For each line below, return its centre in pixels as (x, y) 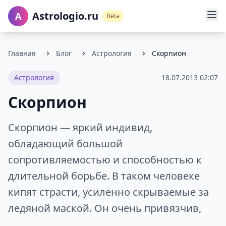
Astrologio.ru (65, 16)
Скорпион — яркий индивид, (80, 127)
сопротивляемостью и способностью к (105, 160)
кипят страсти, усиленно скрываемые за (108, 192)
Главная (22, 53)
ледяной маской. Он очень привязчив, (105, 208)
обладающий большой (65, 144)
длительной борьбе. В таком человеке (104, 176)
